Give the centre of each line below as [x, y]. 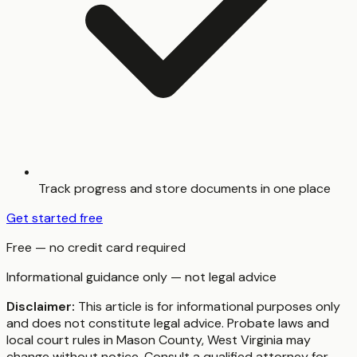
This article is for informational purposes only [208, 307]
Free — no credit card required [96, 248]
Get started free [55, 218]
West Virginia [245, 340]
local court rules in [61, 340]
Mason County [159, 340]
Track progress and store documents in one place [184, 189]
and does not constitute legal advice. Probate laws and [168, 324]
